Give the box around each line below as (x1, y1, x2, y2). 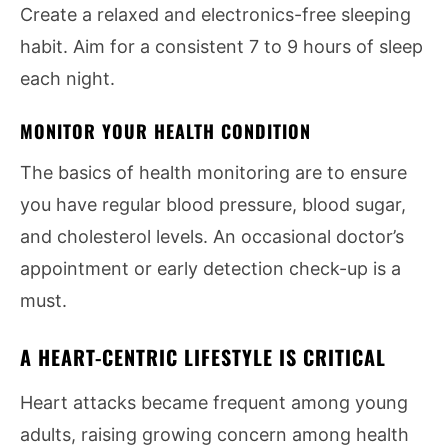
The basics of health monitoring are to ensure (20, 162, 407, 183)
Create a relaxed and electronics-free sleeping (20, 4, 411, 25)
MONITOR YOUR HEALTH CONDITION (20, 118, 311, 144)
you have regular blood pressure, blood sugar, (20, 194, 406, 215)
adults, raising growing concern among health (20, 424, 409, 445)
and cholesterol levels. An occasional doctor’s (20, 226, 404, 247)
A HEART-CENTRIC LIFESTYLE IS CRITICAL (20, 342, 386, 372)
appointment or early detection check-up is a (20, 258, 401, 279)
